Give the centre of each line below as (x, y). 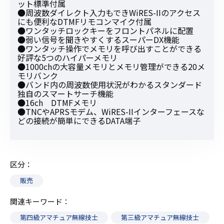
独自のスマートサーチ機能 (65, 94)
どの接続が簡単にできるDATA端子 (79, 121)
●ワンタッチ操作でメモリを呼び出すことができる (109, 49)
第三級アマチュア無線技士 (160, 217)
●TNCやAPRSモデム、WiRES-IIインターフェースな (111, 112)
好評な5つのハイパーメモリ (67, 58)
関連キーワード (36, 201)
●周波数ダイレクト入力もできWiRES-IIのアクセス (109, 13)
